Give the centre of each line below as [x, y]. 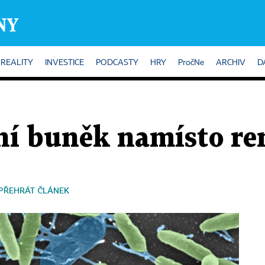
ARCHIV [231, 63]
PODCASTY [117, 63]
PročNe [191, 63]
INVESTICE [64, 63]
